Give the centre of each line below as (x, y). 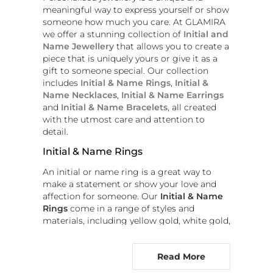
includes (62, 83)
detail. (55, 132)
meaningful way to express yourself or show (136, 10)
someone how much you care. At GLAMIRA (134, 22)
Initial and (206, 34)
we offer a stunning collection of (113, 34)
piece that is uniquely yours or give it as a (130, 59)
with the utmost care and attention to (124, 120)
